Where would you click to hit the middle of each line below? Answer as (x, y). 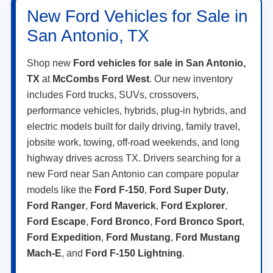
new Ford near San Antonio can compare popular (133, 174)
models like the (61, 190)
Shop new (50, 63)
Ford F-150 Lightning (134, 253)
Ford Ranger (56, 206)
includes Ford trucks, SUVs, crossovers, (113, 95)
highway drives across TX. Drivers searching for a (134, 158)
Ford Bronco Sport (198, 222)
